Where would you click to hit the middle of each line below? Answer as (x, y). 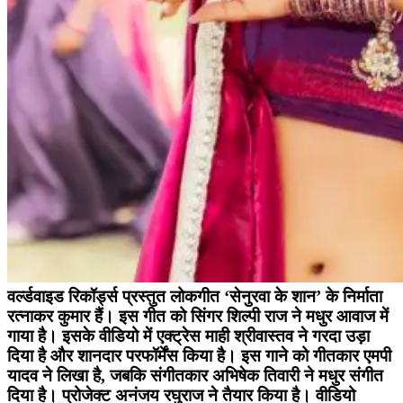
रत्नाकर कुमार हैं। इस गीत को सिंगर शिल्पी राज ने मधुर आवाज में (198, 316)
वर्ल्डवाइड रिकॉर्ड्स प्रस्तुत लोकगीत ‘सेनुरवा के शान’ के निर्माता (195, 296)
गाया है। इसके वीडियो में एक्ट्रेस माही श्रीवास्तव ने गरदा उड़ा (188, 336)
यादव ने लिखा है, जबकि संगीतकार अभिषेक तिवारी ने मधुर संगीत (195, 375)
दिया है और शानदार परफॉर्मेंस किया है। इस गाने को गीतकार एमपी (199, 355)
